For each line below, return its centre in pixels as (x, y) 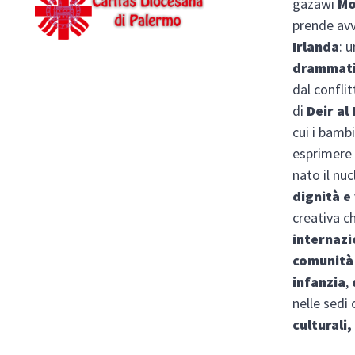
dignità (317, 196)
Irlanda (316, 46)
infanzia (319, 281)
